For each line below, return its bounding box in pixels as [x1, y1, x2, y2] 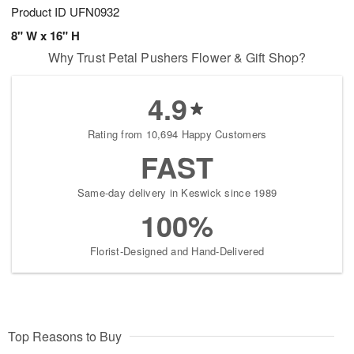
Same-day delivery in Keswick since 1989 [77, 185, 277, 201]
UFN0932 [70, 3, 119, 21]
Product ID [11, 3, 70, 21]
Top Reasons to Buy [8, 327, 122, 346]
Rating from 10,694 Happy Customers [87, 126, 267, 142]
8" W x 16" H [11, 27, 80, 45]
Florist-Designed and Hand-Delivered [89, 243, 265, 259]
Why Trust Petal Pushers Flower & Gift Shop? [47, 48, 307, 67]
